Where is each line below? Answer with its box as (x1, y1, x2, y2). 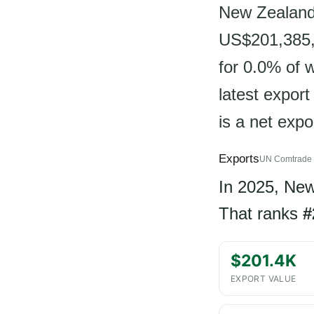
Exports (219, 152, 259, 165)
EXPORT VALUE (231, 273, 296, 284)
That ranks (219, 204, 303, 223)
